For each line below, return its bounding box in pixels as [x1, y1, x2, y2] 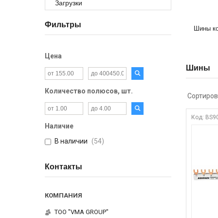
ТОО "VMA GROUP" [54, 208, 109, 216]
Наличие [45, 122, 73, 130]
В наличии [54, 137, 88, 145]
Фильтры [45, 20, 81, 29]
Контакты [45, 163, 82, 171]
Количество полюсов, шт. [45, 87, 133, 95]
